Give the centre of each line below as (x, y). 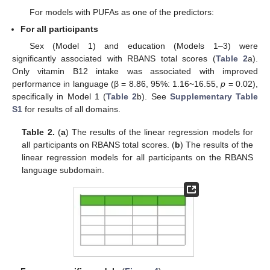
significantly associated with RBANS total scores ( (114, 59)
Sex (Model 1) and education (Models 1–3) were (143, 46)
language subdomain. (63, 170)
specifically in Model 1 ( (59, 97)
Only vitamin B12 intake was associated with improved (135, 71)
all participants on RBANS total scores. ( (98, 145)
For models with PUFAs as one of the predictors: (121, 12)
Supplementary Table (214, 97)
